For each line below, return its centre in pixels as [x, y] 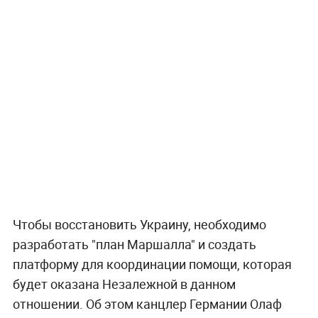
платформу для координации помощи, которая [152, 264]
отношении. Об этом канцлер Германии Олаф [147, 303]
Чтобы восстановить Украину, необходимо [139, 224]
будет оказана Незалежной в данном [124, 284]
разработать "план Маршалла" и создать [134, 244]
